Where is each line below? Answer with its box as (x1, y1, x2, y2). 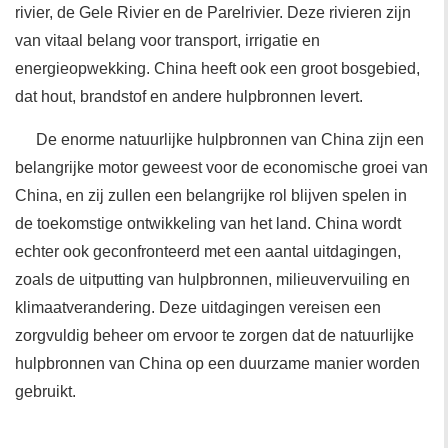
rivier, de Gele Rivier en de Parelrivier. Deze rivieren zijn (15, 4, 411, 21)
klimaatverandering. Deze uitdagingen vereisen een (15, 299, 381, 316)
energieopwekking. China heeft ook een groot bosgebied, (15, 60, 420, 77)
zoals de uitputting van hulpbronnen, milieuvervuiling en (15, 271, 410, 288)
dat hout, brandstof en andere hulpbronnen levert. (15, 88, 363, 105)
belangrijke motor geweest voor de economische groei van (15, 159, 428, 176)
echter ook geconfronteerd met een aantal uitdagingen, (15, 243, 401, 260)
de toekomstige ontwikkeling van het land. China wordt (15, 215, 401, 232)
